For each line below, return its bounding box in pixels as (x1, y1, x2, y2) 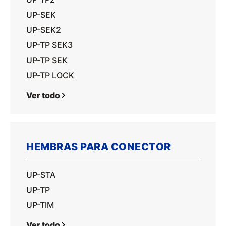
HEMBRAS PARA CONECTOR (26, 141, 171, 153)
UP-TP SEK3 (26, 40, 73, 50)
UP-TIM (26, 200, 54, 210)
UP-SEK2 (26, 25, 61, 35)
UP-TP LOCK (26, 70, 74, 80)
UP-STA (26, 169, 55, 180)
